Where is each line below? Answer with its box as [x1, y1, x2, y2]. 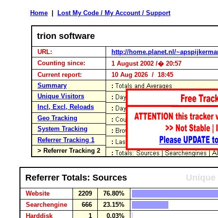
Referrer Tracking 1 [37, 136, 94, 144]
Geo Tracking [37, 114, 77, 122]
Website [22, 190, 54, 197]
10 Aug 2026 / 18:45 [108, 71, 173, 78]
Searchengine [22, 201, 71, 208]
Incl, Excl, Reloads [37, 103, 94, 110]
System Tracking [37, 125, 88, 132]
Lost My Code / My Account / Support [57, 9, 170, 17]
